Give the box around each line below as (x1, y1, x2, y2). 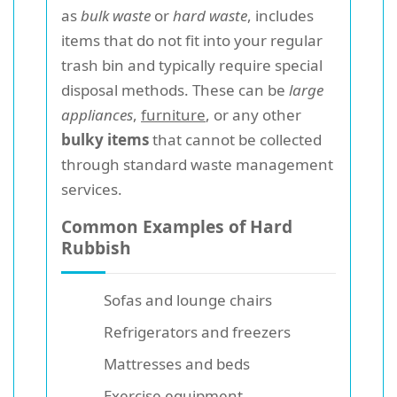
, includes (247, 5, 314, 26)
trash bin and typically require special (61, 55, 323, 75)
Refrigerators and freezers (104, 322, 291, 342)
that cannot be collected (149, 129, 322, 150)
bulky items (61, 129, 149, 150)
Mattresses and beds (104, 354, 250, 374)
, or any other (206, 105, 301, 125)
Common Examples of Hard (61, 214, 292, 238)
